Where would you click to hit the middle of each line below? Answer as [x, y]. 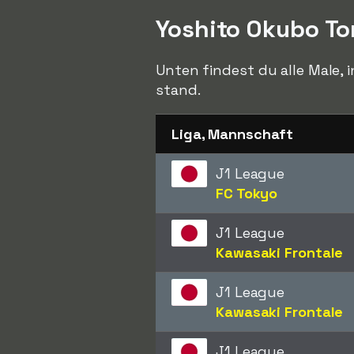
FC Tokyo [247, 193]
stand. [178, 90]
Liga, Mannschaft [232, 134]
